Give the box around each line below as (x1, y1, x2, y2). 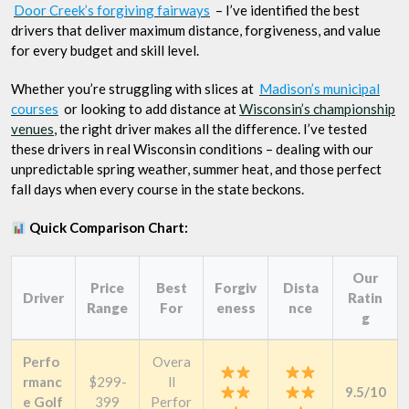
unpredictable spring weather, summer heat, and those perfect (11, 161, 382, 177)
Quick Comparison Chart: (26, 219, 189, 236)
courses (11, 100, 58, 117)
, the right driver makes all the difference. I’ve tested (54, 121, 367, 137)
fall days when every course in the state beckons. (11, 181, 304, 197)
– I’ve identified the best (213, 2, 360, 18)
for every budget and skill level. (11, 42, 199, 58)
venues (11, 121, 54, 137)
